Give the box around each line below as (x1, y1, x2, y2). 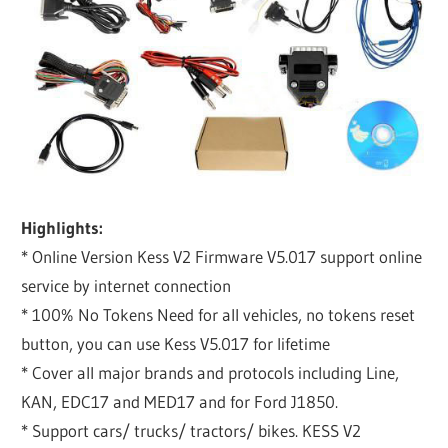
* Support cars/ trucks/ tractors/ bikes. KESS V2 (21, 419, 362, 441)
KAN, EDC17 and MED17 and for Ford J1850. (21, 390, 339, 412)
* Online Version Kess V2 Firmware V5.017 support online (21, 245, 423, 267)
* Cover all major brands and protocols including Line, (21, 361, 400, 383)
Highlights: (21, 216, 104, 238)
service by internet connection (21, 274, 232, 296)
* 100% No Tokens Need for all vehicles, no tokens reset (21, 303, 416, 325)
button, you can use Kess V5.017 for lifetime (21, 332, 331, 354)
